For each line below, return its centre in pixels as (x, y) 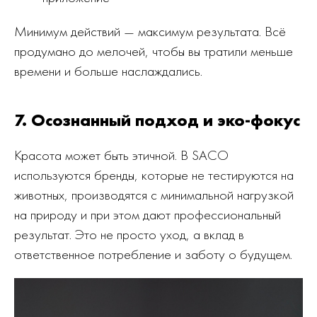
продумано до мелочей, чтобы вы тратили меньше (154, 51)
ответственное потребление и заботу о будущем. (153, 254)
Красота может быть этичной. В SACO (121, 155)
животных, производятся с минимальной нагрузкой (154, 195)
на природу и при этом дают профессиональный (148, 214)
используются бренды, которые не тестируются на (154, 175)
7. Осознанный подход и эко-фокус (157, 120)
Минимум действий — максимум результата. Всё (150, 31)
